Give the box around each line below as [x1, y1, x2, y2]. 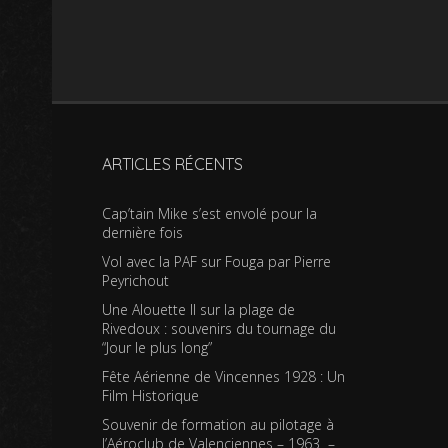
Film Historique [101, 386, 199, 405]
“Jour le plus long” [101, 338, 212, 357]
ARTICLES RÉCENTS [101, 154, 243, 174]
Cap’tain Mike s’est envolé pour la [101, 204, 317, 223]
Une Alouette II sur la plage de [101, 300, 295, 319]
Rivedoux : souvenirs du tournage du [101, 319, 336, 338]
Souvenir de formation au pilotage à [101, 415, 334, 434]
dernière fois [101, 223, 183, 242]
